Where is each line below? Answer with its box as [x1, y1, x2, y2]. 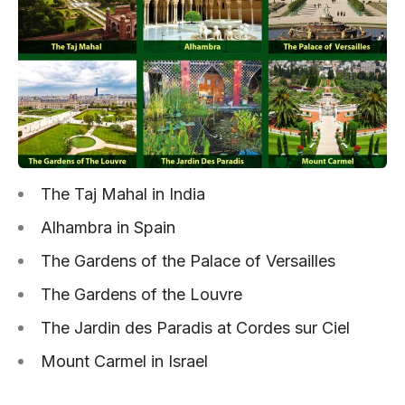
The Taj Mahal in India [41, 184, 205, 204]
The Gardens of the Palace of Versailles [41, 251, 335, 271]
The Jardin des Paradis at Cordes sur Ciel [41, 318, 350, 338]
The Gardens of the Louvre [41, 285, 242, 305]
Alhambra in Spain [41, 218, 175, 238]
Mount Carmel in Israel [41, 352, 208, 372]
